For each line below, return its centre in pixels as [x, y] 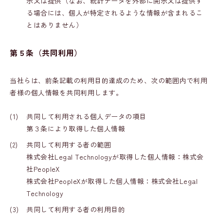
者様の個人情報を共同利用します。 [66, 92]
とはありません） [54, 25]
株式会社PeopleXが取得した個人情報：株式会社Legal [112, 181]
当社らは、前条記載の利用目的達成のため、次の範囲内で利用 [109, 80]
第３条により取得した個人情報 [76, 128]
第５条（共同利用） [46, 53]
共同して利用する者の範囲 [69, 145]
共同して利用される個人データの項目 [86, 116]
